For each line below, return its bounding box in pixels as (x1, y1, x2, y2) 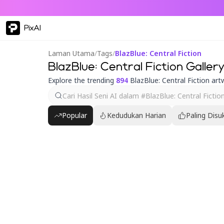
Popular (62, 110, 87, 120)
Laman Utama (48, 48, 94, 58)
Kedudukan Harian (107, 110, 166, 120)
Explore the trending (48, 75, 116, 85)
